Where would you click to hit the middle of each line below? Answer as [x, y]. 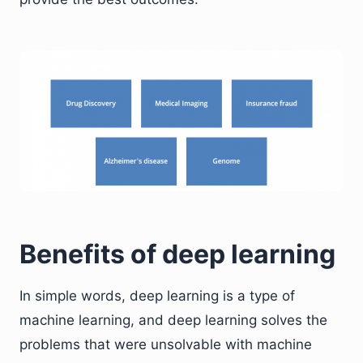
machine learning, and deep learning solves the [173, 320]
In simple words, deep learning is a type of [157, 296]
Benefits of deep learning [177, 254]
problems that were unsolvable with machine [166, 345]
